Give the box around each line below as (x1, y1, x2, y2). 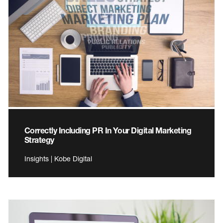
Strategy (24, 134, 54, 144)
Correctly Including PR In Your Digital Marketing (24, 125, 192, 135)
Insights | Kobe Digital (24, 154, 92, 163)
